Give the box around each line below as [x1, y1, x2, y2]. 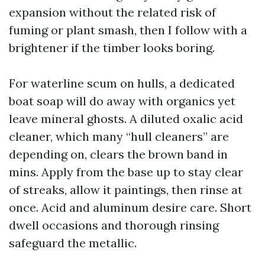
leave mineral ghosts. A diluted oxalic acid [9, 111, 243, 126]
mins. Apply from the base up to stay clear [9, 164, 243, 179]
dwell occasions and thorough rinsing [9, 218, 219, 232]
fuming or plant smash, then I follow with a [9, 22, 247, 37]
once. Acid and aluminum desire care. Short [9, 200, 251, 215]
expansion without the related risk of [9, 5, 216, 20]
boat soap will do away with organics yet [9, 93, 235, 108]
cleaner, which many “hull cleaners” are [9, 129, 229, 144]
